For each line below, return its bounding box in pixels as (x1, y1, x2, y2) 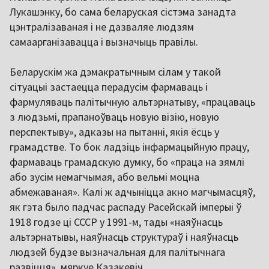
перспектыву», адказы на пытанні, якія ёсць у (10, 124, 219, 139)
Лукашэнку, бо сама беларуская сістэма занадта (10, 4, 236, 19)
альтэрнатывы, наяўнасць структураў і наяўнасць (10, 229, 238, 244)
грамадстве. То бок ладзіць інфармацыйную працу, (10, 139, 249, 154)
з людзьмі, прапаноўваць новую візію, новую (10, 109, 219, 124)
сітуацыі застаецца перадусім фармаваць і (10, 79, 208, 94)
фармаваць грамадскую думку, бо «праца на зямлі (10, 154, 244, 169)
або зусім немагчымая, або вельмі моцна (10, 169, 199, 184)
